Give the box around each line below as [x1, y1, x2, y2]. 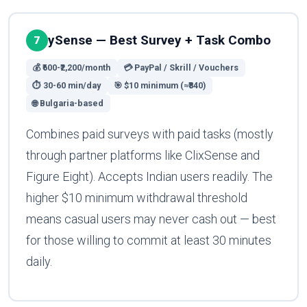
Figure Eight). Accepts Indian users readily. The [25, 169, 273, 184]
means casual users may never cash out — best [25, 212, 276, 227]
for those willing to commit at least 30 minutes [25, 233, 271, 248]
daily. [25, 254, 52, 269]
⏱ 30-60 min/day [32, 80, 101, 91]
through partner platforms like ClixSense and [25, 148, 260, 163]
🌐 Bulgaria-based [32, 98, 104, 109]
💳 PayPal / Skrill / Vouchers [123, 62, 239, 73]
